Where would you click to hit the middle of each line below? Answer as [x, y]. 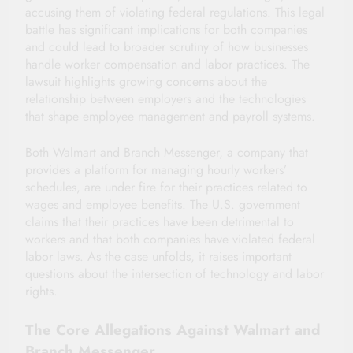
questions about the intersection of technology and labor [175, 273]
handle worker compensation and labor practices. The [167, 64]
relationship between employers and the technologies [165, 98]
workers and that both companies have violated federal [170, 239]
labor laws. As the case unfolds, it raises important [158, 256]
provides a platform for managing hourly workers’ [156, 169]
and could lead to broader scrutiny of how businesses [167, 46]
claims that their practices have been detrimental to [160, 221]
